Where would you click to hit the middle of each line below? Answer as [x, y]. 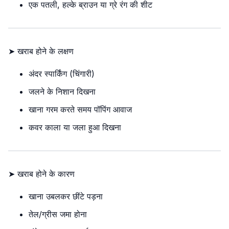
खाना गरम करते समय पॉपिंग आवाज [80, 109]
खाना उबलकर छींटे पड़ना [66, 196]
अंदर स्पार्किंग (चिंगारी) [62, 74]
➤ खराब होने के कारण [41, 174]
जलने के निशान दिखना [62, 91]
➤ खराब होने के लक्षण [41, 51]
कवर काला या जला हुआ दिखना [75, 127]
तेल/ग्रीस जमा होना [58, 214]
